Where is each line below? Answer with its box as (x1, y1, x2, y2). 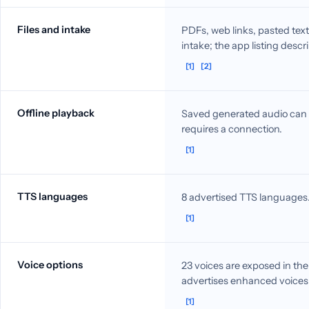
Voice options (17, 258, 83, 271)
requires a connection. (181, 122, 282, 135)
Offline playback (17, 106, 94, 119)
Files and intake (17, 23, 90, 36)
